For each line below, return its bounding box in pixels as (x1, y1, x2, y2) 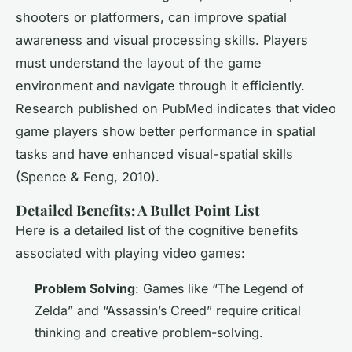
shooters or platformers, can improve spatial (16, 9, 287, 25)
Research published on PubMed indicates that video (16, 100, 336, 116)
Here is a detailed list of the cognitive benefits (16, 222, 299, 238)
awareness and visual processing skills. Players (16, 31, 308, 48)
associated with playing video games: (16, 244, 245, 261)
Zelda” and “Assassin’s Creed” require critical (35, 302, 301, 318)
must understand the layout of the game (16, 54, 262, 71)
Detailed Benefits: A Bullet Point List (16, 200, 260, 220)
